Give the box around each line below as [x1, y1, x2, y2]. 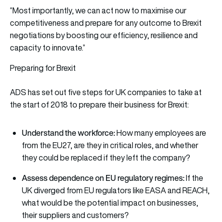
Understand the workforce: [22, 127, 115, 139]
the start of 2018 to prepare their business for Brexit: [10, 99, 189, 111]
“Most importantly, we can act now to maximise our [10, 5, 186, 16]
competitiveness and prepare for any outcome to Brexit [10, 17, 202, 29]
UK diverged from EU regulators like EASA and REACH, [22, 185, 210, 196]
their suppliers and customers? [22, 210, 129, 221]
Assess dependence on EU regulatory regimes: [22, 172, 184, 184]
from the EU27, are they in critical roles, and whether [22, 140, 198, 151]
